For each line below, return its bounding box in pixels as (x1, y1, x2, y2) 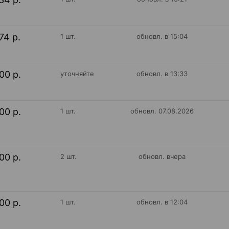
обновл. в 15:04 (136, 32, 188, 40)
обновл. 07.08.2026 (130, 107, 194, 115)
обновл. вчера (139, 152, 186, 161)
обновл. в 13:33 (136, 70, 188, 78)
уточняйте (60, 70, 94, 78)
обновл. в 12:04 (136, 198, 188, 206)
